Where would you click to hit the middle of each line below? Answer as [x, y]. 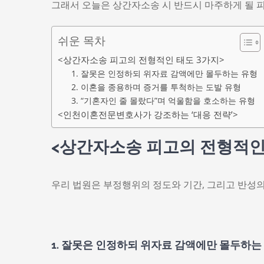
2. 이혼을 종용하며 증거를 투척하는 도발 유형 [156, 87]
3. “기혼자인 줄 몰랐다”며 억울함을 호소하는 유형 [163, 100]
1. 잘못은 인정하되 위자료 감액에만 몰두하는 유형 [164, 73]
